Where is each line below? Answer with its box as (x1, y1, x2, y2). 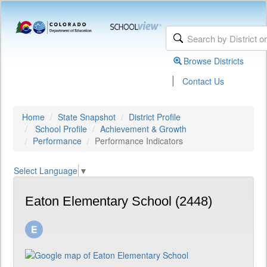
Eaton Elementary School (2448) (25, 194, 212, 209)
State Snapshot (58, 111, 116, 123)
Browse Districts (184, 55, 244, 67)
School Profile (35, 123, 87, 135)
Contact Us (182, 75, 225, 87)
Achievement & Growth (100, 123, 187, 135)
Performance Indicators (95, 135, 183, 147)
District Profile (129, 111, 181, 123)
